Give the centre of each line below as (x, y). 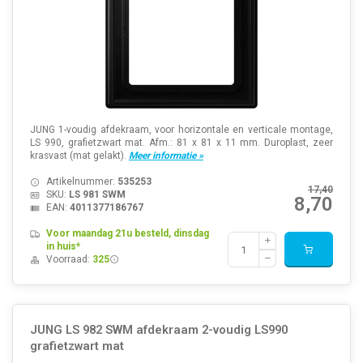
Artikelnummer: (81, 182)
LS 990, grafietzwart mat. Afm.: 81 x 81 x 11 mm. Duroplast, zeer (181, 143)
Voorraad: (69, 260)
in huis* (63, 247)
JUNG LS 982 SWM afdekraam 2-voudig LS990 (158, 329)
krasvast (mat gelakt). (79, 156)
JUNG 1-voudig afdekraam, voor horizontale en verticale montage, (181, 130)
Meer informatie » (166, 156)
